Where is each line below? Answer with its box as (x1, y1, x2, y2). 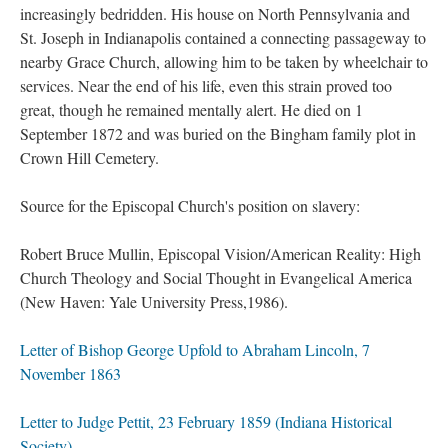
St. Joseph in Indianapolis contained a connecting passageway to (20, 27, 426, 48)
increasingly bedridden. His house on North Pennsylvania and (20, 3, 410, 24)
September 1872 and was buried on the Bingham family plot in (20, 123, 416, 144)
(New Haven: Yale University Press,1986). (20, 291, 288, 312)
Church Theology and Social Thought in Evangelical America (20, 267, 412, 288)
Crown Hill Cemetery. (20, 147, 159, 168)
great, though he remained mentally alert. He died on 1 (20, 99, 363, 120)
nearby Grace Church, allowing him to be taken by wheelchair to (20, 51, 428, 72)
